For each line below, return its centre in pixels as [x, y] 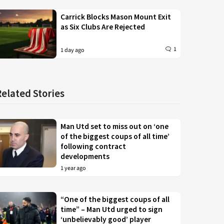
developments [85, 156]
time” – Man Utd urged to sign [112, 209]
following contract [93, 146]
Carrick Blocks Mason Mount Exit [116, 17]
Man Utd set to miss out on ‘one [115, 126]
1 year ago [73, 168]
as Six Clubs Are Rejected [103, 27]
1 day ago [73, 50]
